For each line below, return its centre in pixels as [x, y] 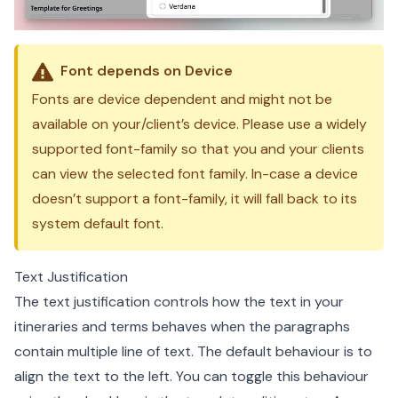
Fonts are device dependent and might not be [182, 99]
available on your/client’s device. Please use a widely [199, 124]
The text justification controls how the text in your [179, 302]
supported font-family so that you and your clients [198, 149]
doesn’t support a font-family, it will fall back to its [195, 199]
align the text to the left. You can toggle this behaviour [191, 377]
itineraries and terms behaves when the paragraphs [182, 327]
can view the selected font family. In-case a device [195, 174]
